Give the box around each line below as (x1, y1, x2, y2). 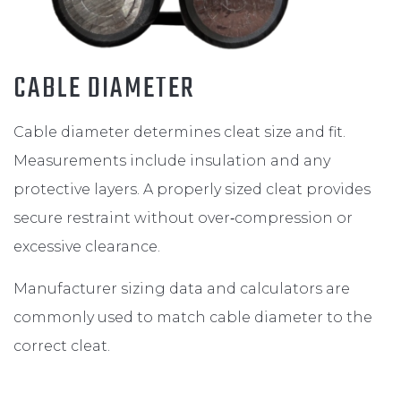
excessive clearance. (13, 237, 160, 255)
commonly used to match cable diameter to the (13, 308, 372, 326)
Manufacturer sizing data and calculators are (13, 279, 350, 297)
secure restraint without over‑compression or (13, 209, 353, 226)
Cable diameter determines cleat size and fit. (13, 123, 346, 141)
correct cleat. (13, 337, 110, 354)
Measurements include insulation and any (13, 151, 330, 169)
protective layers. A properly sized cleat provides (13, 180, 371, 198)
